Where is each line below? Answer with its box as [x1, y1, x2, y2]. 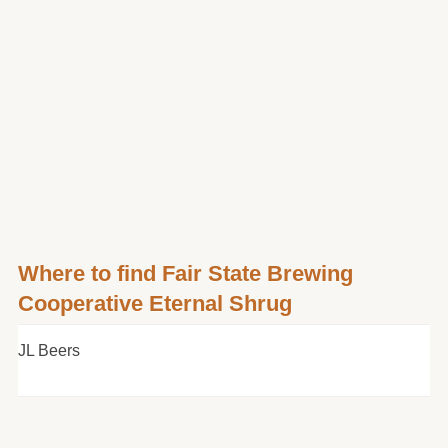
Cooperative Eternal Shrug [17, 291, 292, 317]
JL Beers [17, 342, 80, 360]
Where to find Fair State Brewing [17, 261, 353, 287]
